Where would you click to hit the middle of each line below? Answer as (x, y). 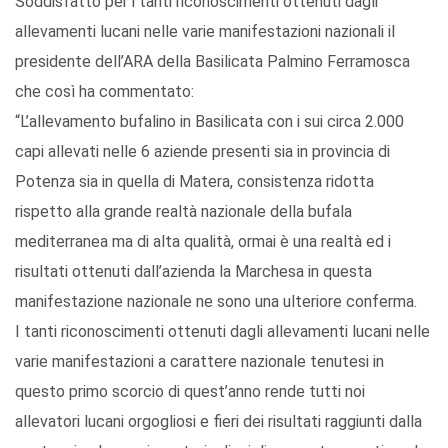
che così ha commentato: (104, 92)
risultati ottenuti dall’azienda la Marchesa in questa (193, 272)
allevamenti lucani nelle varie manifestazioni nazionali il (205, 32)
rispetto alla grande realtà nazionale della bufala (183, 212)
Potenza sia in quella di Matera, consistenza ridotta (194, 182)
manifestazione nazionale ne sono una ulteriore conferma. (216, 302)
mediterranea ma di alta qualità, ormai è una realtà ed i (203, 242)
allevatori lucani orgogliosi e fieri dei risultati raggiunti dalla (218, 422)
